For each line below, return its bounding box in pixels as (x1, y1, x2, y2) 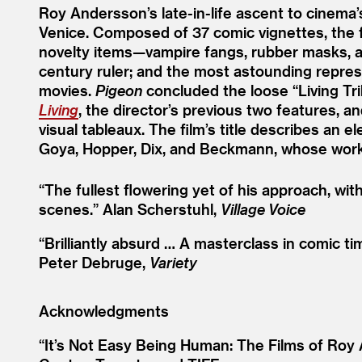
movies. (39, 82, 95, 99)
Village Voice (221, 200, 305, 218)
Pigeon (95, 82, 142, 99)
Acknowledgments (39, 302, 169, 320)
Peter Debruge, (39, 254, 149, 271)
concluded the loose (142, 82, 293, 99)
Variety (149, 254, 197, 271)
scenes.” (39, 200, 99, 218)
